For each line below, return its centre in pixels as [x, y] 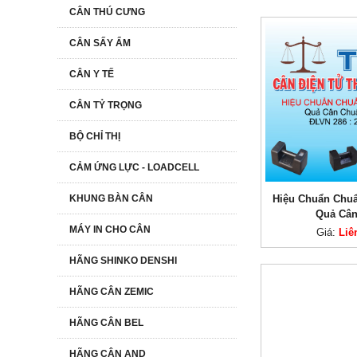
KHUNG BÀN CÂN [111, 198]
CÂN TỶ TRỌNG [106, 105]
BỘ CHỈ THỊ [95, 136]
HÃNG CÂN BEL [106, 323]
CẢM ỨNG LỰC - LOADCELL [134, 167]
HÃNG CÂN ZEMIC [112, 292]
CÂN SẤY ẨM [100, 43]
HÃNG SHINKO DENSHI [123, 261]
